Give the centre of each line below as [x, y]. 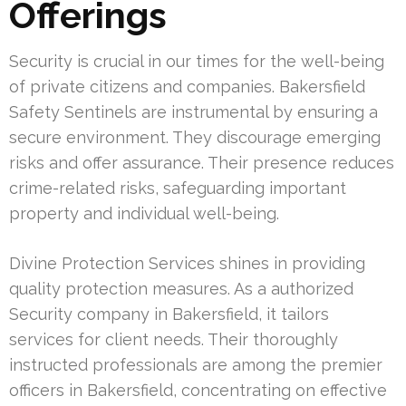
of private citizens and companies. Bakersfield [187, 86]
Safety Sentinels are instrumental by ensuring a [193, 111]
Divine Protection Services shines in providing [187, 263]
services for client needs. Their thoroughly [174, 339]
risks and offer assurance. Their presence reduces [202, 162]
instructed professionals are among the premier [196, 364]
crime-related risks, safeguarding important [178, 188]
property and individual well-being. [144, 213]
